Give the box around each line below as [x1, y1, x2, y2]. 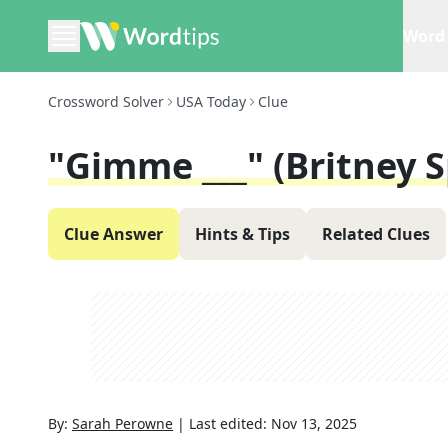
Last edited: [189, 414, 271, 433]
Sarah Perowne [72, 414, 173, 433]
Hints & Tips [195, 223, 290, 245]
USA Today [176, 92, 246, 111]
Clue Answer [64, 223, 163, 245]
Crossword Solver [48, 92, 164, 111]
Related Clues [322, 223, 430, 245]
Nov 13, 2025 [271, 414, 357, 433]
